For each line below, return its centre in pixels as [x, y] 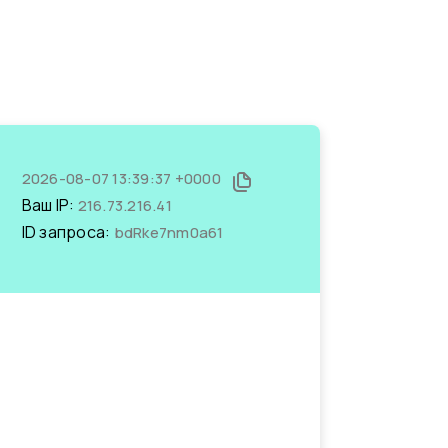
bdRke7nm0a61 [168, 232]
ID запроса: [67, 232]
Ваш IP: [49, 205]
